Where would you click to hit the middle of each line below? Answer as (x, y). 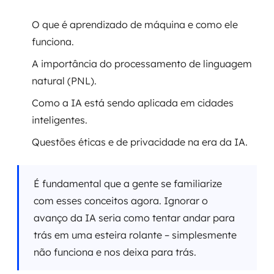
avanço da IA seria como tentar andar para (134, 218)
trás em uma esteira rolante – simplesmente (135, 235)
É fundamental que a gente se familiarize (128, 183)
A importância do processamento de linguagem (142, 64)
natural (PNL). (64, 81)
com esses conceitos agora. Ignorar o (121, 201)
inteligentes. (60, 120)
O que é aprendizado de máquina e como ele (135, 24)
